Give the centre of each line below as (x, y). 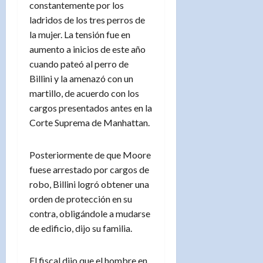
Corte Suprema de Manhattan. (90, 122)
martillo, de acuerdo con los (84, 93)
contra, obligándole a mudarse (90, 213)
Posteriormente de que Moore (90, 154)
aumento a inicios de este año (87, 49)
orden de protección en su (81, 198)
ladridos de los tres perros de (87, 19)
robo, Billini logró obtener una (89, 184)
